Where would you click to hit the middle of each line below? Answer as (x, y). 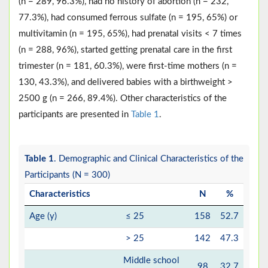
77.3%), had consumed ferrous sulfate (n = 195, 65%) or (128, 18)
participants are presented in (75, 115)
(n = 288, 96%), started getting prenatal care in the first (125, 50)
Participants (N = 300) (67, 175)
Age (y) (43, 217)
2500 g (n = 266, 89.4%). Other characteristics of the (123, 99)
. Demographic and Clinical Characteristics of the (149, 159)
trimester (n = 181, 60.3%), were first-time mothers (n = (129, 66)
